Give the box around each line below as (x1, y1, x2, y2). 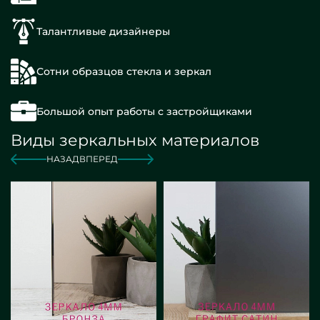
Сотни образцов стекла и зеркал (36, 65, 211, 78)
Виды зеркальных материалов (11, 131, 259, 151)
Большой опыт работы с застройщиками (36, 104, 252, 118)
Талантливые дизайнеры (36, 25, 170, 38)
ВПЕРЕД (79, 154, 118, 165)
